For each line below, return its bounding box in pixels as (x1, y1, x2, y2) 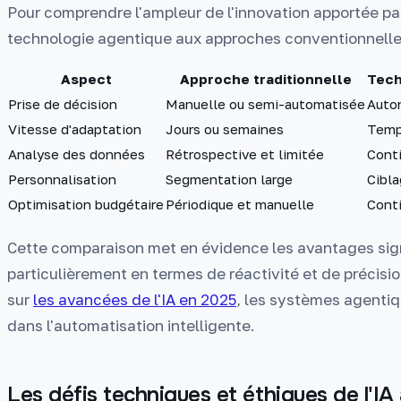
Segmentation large (166, 171, 293, 188)
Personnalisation (8, 171, 116, 188)
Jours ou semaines (166, 121, 284, 138)
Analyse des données (8, 146, 145, 163)
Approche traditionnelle (179, 71, 352, 88)
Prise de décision (8, 96, 117, 113)
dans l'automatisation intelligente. (7, 315, 255, 335)
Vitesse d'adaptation (8, 121, 141, 138)
